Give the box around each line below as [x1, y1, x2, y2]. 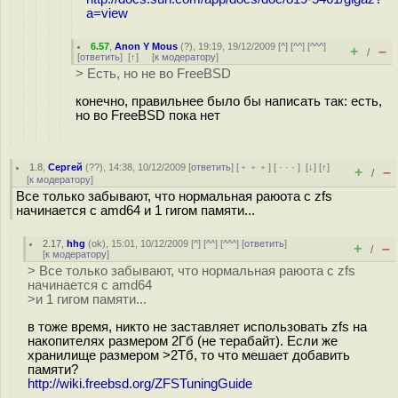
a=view [86, 5, 128, 20]
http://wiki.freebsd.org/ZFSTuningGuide [28, 376, 252, 391]
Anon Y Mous [115, 41, 179, 52]
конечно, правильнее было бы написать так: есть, [76, 93, 382, 108]
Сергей [48, 162, 84, 172]
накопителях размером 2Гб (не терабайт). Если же [28, 333, 338, 348]
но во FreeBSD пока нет [76, 107, 220, 123]
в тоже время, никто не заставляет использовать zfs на [28, 319, 367, 334]
